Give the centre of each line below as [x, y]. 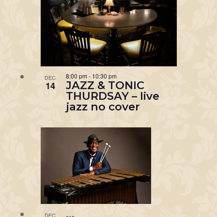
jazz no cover [103, 106]
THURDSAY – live [112, 96]
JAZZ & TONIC [105, 85]
